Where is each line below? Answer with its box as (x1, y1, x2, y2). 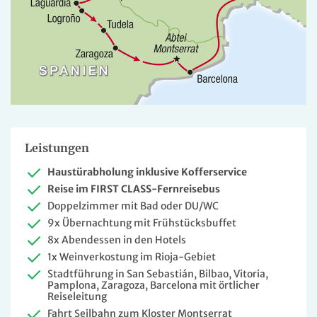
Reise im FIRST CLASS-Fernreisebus (47, 183, 220, 196)
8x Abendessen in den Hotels (47, 234, 186, 247)
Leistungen (25, 141, 89, 156)
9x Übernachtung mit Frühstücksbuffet (47, 217, 236, 230)
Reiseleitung (47, 290, 107, 304)
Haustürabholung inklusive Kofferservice (47, 166, 247, 179)
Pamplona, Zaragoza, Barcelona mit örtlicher (47, 279, 260, 292)
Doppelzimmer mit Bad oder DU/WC (47, 200, 219, 213)
